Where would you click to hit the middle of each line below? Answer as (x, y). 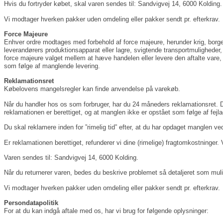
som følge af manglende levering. (52, 66)
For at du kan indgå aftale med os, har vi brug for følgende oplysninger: (106, 211)
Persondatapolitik (31, 203)
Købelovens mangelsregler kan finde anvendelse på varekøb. (92, 89)
